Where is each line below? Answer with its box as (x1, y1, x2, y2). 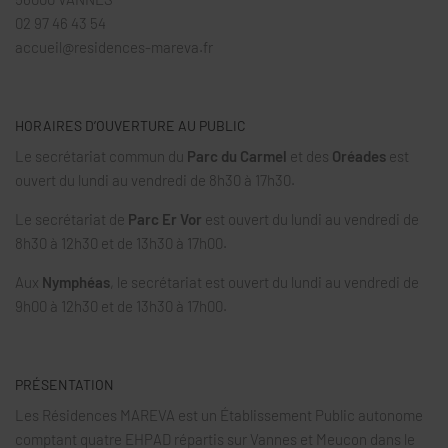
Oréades (329, 146, 386, 165)
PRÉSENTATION (15, 375, 114, 393)
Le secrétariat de (15, 209, 128, 228)
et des (290, 146, 329, 165)
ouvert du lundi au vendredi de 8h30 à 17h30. (15, 170, 295, 189)
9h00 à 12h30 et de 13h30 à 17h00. (15, 296, 227, 315)
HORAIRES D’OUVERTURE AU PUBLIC (15, 116, 246, 134)
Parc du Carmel (187, 146, 290, 165)
